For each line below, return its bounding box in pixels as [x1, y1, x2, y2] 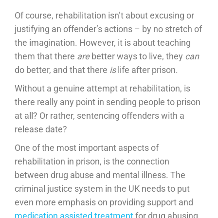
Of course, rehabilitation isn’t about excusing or [15, 10, 194, 20]
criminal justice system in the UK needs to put [15, 183, 190, 194]
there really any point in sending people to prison [15, 96, 200, 107]
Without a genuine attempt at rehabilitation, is [15, 83, 190, 93]
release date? [15, 124, 67, 134]
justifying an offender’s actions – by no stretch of [15, 23, 202, 34]
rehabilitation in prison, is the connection [15, 156, 169, 166]
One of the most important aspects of [15, 142, 159, 153]
